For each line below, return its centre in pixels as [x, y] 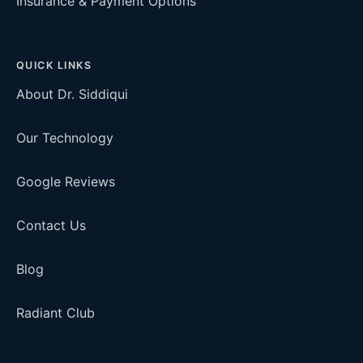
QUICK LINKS [54, 65]
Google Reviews [66, 181]
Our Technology [65, 138]
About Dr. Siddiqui [72, 94]
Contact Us [51, 225]
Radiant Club [56, 313]
